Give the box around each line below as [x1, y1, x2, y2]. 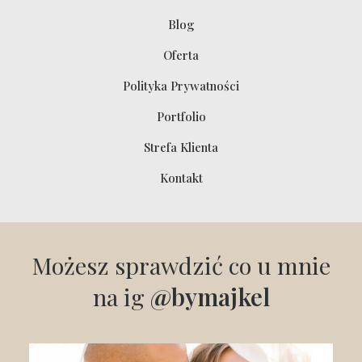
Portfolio [156, 108, 206, 124]
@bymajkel [149, 281, 270, 312]
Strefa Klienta [144, 139, 218, 155]
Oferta [163, 47, 199, 63]
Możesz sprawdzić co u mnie [32, 250, 330, 280]
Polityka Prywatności [123, 78, 239, 94]
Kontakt [159, 170, 203, 186]
